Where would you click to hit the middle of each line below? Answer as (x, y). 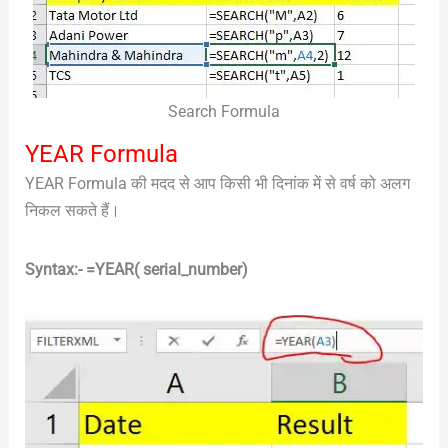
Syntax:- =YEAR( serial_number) (136, 269)
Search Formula (224, 111)
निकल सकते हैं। (72, 210)
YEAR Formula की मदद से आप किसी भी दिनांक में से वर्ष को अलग (217, 183)
